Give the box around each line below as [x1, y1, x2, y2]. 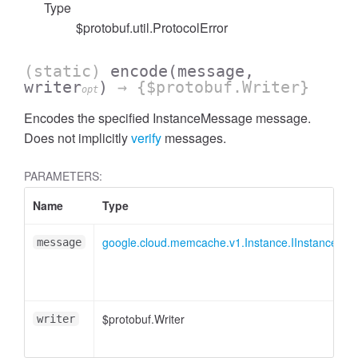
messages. [161, 129, 226, 147]
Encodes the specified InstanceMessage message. [24, 109, 311, 127]
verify [131, 129, 161, 147]
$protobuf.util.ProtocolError [76, 18, 228, 37]
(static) [24, 62, 110, 81]
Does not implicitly [24, 129, 131, 147]
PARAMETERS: [24, 168, 102, 184]
